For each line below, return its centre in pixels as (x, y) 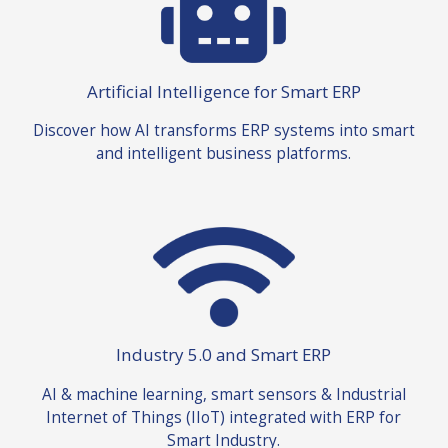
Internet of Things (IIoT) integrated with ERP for (224, 416)
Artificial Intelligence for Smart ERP (223, 91)
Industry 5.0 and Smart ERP (224, 355)
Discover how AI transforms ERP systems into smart (223, 130)
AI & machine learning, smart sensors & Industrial (223, 393)
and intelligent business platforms (222, 153)
